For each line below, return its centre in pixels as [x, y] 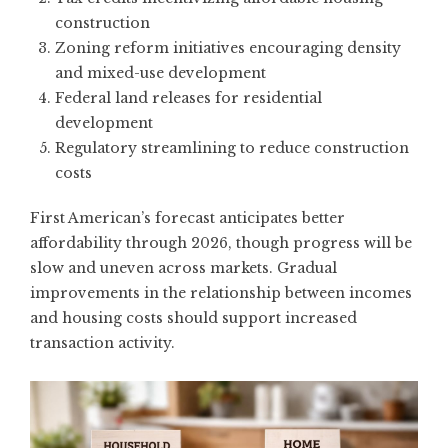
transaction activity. [102, 342]
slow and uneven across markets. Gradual [183, 267]
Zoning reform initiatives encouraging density [228, 47]
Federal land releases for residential [188, 97]
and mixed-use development [160, 72]
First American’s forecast [122, 217]
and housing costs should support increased [193, 317]
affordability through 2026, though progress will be [221, 242]
